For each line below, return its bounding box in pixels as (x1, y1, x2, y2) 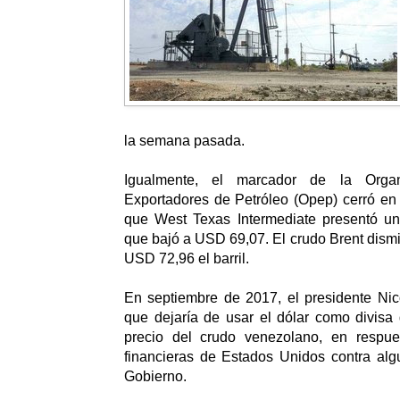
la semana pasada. (124, 133, 245, 149)
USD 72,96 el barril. (124, 251, 249, 267)
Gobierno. (124, 369, 187, 385)
